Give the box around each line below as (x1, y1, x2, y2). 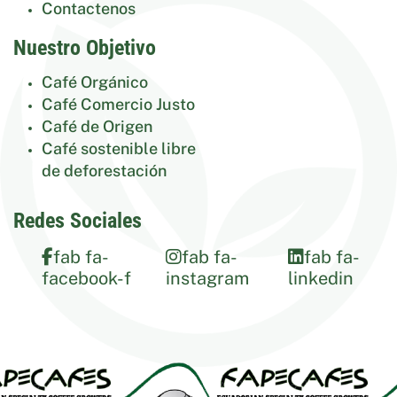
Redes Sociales (13, 208, 142, 233)
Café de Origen (42, 117, 152, 136)
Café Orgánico (42, 73, 148, 91)
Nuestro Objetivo (13, 35, 156, 60)
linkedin (288, 268, 354, 289)
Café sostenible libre (42, 139, 196, 158)
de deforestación (42, 161, 167, 180)
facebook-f (42, 268, 131, 289)
